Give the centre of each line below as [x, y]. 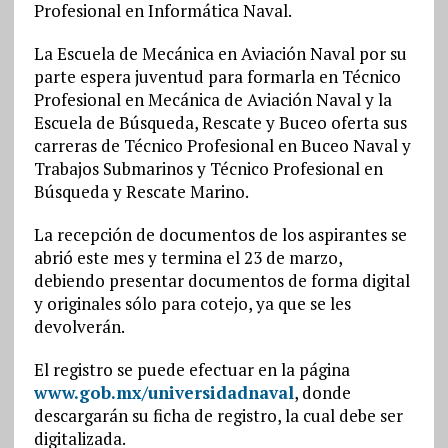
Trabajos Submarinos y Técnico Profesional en [208, 169]
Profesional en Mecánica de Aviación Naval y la [212, 100]
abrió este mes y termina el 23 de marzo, [187, 258]
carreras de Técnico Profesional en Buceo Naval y [222, 146]
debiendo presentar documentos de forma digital [221, 281]
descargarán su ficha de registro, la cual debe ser [218, 416]
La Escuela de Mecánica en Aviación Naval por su [220, 54]
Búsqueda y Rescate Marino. [141, 192]
